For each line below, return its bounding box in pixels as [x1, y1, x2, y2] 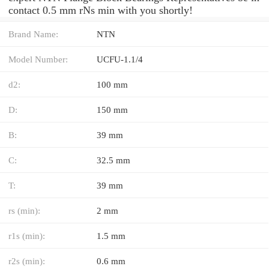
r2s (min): [8, 255, 45, 266]
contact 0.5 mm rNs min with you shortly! [8, 4, 193, 16]
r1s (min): [8, 230, 45, 241]
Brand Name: [8, 28, 58, 39]
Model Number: [8, 53, 68, 64]
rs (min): [8, 205, 40, 216]
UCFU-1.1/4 [97, 53, 143, 64]
